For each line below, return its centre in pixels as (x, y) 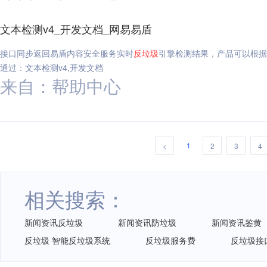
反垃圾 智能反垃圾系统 (67, 240)
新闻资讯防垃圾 (147, 222)
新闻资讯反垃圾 (54, 222)
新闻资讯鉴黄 (237, 222)
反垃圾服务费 (170, 240)
